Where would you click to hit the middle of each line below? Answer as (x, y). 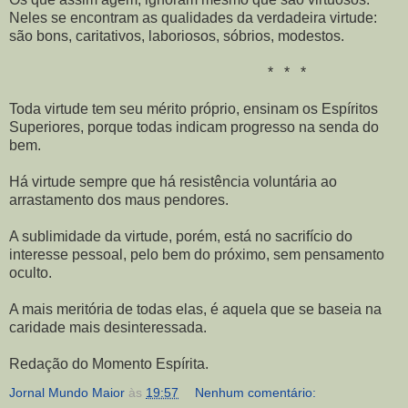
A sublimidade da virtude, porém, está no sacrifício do (181, 236)
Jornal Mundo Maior (67, 392)
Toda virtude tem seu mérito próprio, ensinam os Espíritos (194, 108)
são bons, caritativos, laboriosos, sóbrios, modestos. (177, 36)
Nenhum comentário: (256, 392)
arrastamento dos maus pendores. (119, 199)
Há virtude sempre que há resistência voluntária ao (173, 181)
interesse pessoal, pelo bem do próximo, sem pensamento (197, 254)
